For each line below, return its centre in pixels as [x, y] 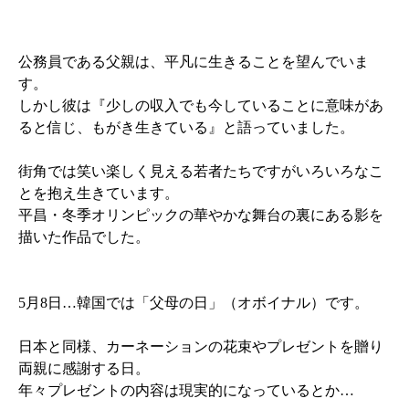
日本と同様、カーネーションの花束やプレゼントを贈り [201, 347]
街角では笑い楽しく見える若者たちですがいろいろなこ [201, 172]
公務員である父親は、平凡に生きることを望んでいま [194, 62]
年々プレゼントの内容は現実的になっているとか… [187, 391]
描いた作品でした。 [84, 237]
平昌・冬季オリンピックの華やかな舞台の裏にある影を [201, 215]
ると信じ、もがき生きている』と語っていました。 [187, 128]
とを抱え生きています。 [99, 194]
